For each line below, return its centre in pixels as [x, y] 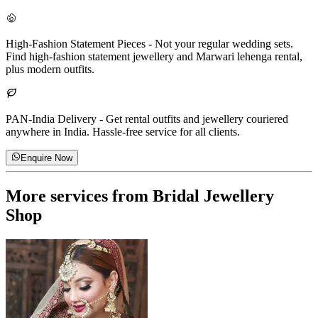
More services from [79, 196]
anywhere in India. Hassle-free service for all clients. [123, 131]
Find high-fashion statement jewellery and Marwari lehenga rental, [154, 56]
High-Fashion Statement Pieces [76, 43]
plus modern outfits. [50, 69]
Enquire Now [47, 158]
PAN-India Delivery [51, 119]
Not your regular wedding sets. [224, 43]
